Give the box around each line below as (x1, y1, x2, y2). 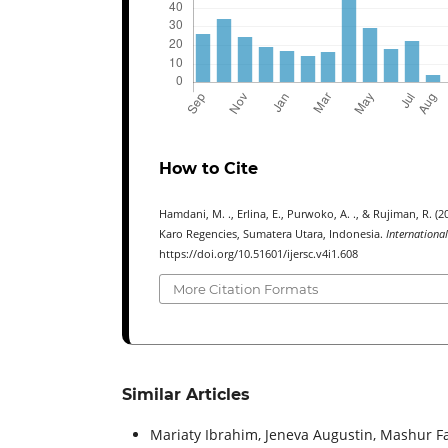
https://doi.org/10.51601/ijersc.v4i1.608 (159, 246, 358, 261)
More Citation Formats (173, 281, 319, 298)
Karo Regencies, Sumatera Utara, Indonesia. (159, 226, 386, 241)
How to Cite (159, 158, 258, 178)
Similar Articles (122, 385, 250, 405)
